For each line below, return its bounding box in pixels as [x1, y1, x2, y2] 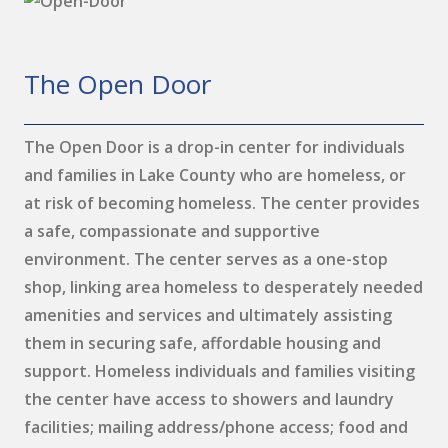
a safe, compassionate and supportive [24, 220, 320, 242]
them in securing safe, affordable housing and [24, 332, 381, 354]
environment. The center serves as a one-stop [24, 248, 388, 270]
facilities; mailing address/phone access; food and [24, 416, 408, 438]
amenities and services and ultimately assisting [24, 304, 392, 326]
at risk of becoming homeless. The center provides [24, 192, 420, 214]
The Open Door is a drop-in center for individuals [24, 136, 405, 158]
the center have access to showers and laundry [24, 388, 394, 410]
